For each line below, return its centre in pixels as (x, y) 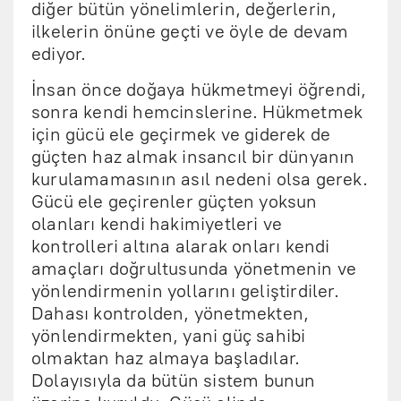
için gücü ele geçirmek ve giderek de (181, 134)
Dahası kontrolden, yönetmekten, (171, 313)
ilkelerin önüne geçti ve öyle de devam (190, 31)
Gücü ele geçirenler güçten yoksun (175, 201)
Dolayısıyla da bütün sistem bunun (174, 380)
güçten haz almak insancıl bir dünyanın (193, 157)
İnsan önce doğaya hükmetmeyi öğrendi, (199, 90)
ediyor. (61, 54)
